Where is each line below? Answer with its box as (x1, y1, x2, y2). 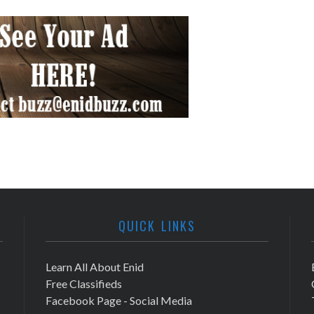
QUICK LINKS (118, 217, 196, 235)
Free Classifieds (46, 277, 122, 290)
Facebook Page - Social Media (46, 294, 192, 307)
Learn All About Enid (46, 260, 144, 273)
